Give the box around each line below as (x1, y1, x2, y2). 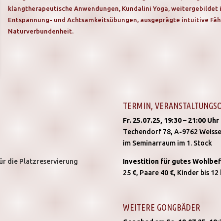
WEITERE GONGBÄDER (122, 202, 200, 213)
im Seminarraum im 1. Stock (122, 139, 212, 147)
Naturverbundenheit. (8, 27, 74, 35)
